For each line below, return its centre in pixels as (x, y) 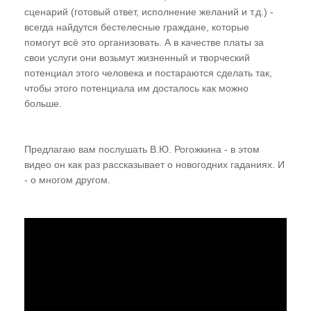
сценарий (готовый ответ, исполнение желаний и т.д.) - (149, 12)
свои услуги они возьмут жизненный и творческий (137, 58)
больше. (43, 104)
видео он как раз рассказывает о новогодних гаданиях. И (154, 165)
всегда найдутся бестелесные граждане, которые (137, 27)
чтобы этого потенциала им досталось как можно (136, 89)
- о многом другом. (67, 180)
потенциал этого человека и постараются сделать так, (148, 73)
